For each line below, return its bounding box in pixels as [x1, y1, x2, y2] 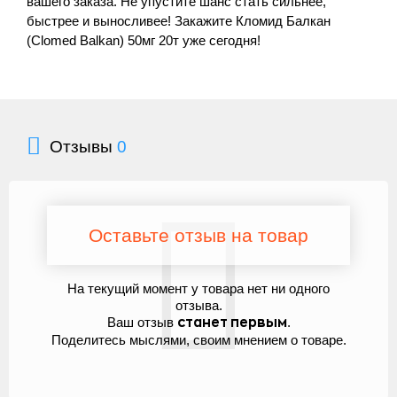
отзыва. [175, 297, 222, 313]
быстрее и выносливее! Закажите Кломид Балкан [27, 13, 331, 28]
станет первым [176, 315, 287, 330]
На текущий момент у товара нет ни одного [67, 280, 330, 296]
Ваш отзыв [106, 314, 177, 330]
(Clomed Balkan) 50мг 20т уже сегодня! [27, 33, 261, 48]
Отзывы [50, 136, 117, 156]
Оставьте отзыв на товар [89, 224, 308, 245]
